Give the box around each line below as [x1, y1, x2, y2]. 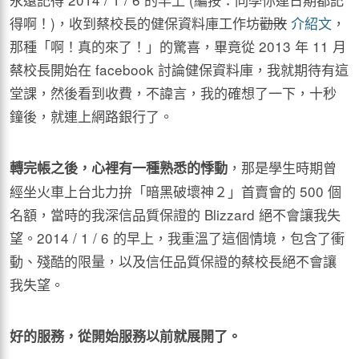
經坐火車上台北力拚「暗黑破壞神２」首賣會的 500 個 [10, 181, 341, 201]
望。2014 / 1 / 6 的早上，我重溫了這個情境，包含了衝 [10, 228, 345, 248]
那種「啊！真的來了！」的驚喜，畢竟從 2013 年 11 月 [10, 36, 346, 56]
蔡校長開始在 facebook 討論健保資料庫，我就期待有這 [10, 59, 349, 79]
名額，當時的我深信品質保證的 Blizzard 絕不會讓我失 [10, 204, 341, 224]
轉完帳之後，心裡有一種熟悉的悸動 [10, 158, 228, 177]
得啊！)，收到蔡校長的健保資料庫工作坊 [10, 13, 260, 33]
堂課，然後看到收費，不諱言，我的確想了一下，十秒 [10, 83, 337, 103]
